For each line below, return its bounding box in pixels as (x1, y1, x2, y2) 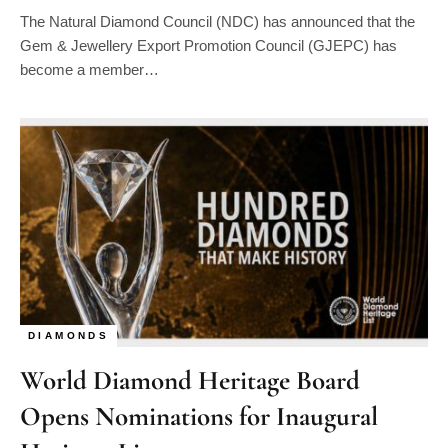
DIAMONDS (28, 330, 110, 341)
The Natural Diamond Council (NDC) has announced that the (20, 12, 415, 30)
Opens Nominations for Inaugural (20, 400, 378, 433)
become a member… (20, 60, 159, 78)
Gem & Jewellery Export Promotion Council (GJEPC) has (20, 36, 397, 54)
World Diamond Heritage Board (20, 364, 360, 397)
